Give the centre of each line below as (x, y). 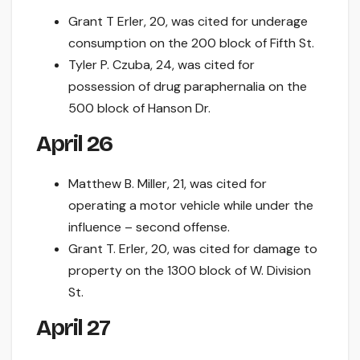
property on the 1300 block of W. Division (190, 270)
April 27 (73, 327)
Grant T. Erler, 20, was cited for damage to (193, 249)
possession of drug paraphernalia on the (188, 87)
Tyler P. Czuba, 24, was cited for (162, 65)
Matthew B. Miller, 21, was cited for (168, 184)
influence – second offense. (149, 227)
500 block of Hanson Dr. (139, 108)
